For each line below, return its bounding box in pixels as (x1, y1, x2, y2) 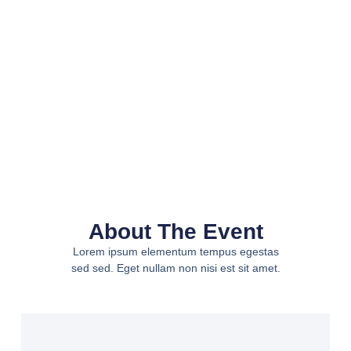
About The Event (88, 219, 263, 244)
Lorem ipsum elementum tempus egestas (72, 244, 279, 258)
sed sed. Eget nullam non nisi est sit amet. (71, 261, 280, 274)
